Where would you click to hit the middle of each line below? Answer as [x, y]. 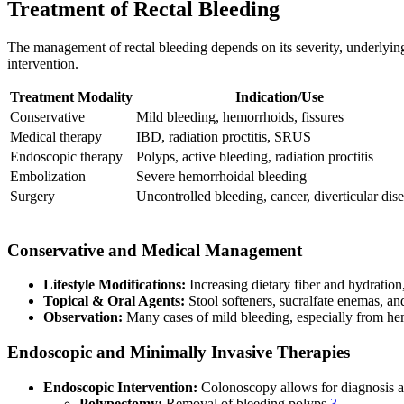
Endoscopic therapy [66, 156]
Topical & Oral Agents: [114, 301]
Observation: [83, 317]
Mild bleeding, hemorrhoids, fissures [240, 116]
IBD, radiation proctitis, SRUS [224, 136]
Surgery [32, 196]
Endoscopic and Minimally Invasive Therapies [179, 353]
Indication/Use [279, 96]
